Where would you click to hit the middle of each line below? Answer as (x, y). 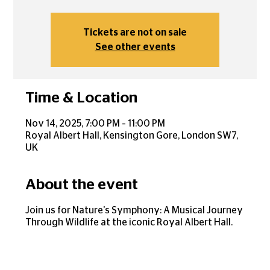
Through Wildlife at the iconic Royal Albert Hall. (129, 223)
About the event (82, 185)
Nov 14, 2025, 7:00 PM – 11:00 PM (96, 124)
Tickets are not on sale (135, 33)
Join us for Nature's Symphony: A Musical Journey (134, 211)
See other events (135, 47)
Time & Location (82, 98)
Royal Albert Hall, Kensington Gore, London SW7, (132, 136)
